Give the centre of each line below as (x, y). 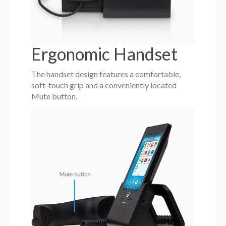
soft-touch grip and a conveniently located (104, 85)
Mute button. (54, 96)
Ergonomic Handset (105, 53)
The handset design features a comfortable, (106, 74)
